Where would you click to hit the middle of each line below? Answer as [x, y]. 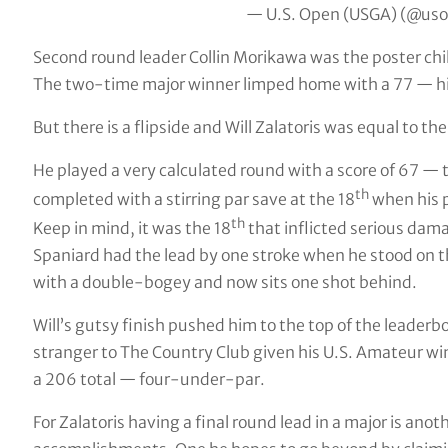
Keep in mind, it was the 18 [131, 228]
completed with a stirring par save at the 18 [193, 199]
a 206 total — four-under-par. [148, 379]
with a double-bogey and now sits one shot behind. [224, 282]
